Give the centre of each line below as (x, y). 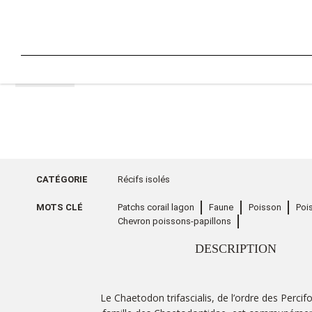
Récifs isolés (143, 179)
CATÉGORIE (62, 179)
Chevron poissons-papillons (174, 221)
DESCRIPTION (237, 249)
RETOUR (50, 78)
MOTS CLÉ (60, 207)
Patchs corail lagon (156, 207)
